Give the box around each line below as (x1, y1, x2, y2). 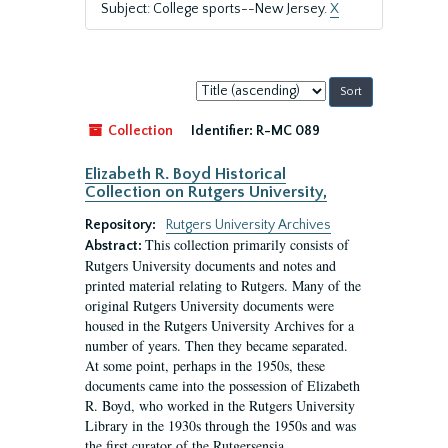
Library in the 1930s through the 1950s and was (85, 416, 356, 435)
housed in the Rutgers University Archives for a (85, 316, 354, 335)
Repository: (85, 217, 159, 233)
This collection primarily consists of (145, 235, 349, 254)
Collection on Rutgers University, (85, 183, 327, 201)
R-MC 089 (256, 123, 320, 139)
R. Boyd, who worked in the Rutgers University (85, 396, 355, 415)
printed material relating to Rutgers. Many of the (85, 276, 361, 295)
